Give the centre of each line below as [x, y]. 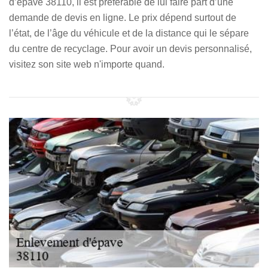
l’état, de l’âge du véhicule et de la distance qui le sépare [129, 33]
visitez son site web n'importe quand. [87, 64]
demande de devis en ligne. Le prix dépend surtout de [123, 18]
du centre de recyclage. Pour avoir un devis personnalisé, [130, 49]
